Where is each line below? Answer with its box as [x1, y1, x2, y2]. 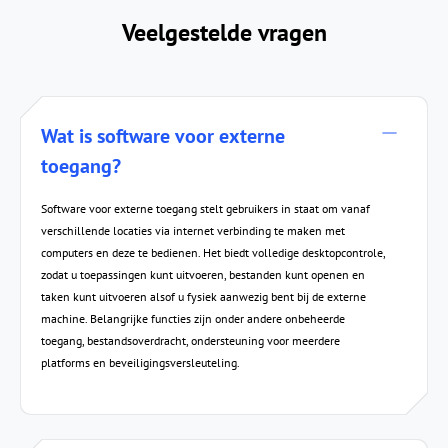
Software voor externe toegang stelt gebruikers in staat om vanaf [41, 200, 370, 216]
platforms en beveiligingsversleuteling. [41, 354, 240, 370]
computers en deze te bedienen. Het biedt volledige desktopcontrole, [41, 244, 385, 260]
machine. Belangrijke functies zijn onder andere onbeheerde [41, 310, 345, 326]
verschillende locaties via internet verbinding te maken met [41, 222, 345, 238]
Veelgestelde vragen [121, 16, 327, 48]
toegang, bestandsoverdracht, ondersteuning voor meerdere [41, 332, 340, 348]
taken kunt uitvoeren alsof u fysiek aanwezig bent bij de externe [41, 288, 366, 304]
